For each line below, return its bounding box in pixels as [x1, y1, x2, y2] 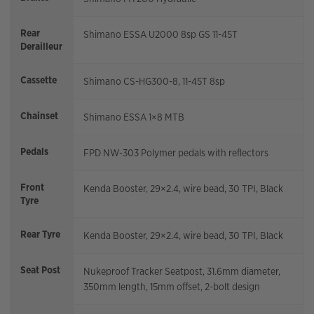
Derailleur [20, 40, 62, 53]
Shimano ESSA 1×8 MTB [83, 111, 184, 124]
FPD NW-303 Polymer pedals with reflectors [83, 146, 268, 160]
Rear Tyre [20, 228, 60, 241]
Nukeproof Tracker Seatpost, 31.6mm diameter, [83, 265, 280, 278]
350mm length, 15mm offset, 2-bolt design [83, 280, 260, 294]
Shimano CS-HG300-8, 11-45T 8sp [83, 75, 225, 88]
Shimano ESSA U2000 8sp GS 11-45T [83, 28, 238, 41]
